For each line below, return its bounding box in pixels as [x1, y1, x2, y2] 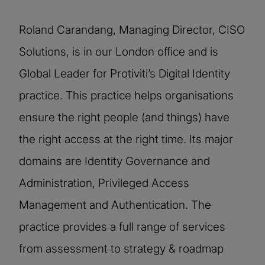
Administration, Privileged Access [19, 176, 189, 190]
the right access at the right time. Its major [19, 132, 233, 146]
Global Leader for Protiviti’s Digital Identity [19, 66, 230, 80]
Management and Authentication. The [19, 198, 211, 212]
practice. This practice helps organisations [19, 88, 234, 102]
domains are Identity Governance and [19, 154, 210, 168]
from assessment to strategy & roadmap [19, 241, 224, 256]
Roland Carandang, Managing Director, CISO [19, 22, 245, 37]
